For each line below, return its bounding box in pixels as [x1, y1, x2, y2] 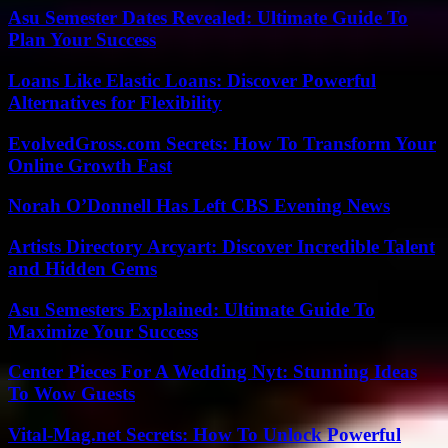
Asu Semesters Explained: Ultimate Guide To [8, 298, 375, 320]
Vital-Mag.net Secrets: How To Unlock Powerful [8, 424, 401, 446]
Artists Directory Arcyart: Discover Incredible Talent [8, 236, 435, 257]
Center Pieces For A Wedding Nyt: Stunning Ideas [8, 361, 417, 383]
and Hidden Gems [8, 258, 157, 279]
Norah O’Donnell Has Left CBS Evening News [8, 195, 390, 217]
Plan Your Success [8, 29, 156, 51]
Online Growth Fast [8, 154, 172, 176]
